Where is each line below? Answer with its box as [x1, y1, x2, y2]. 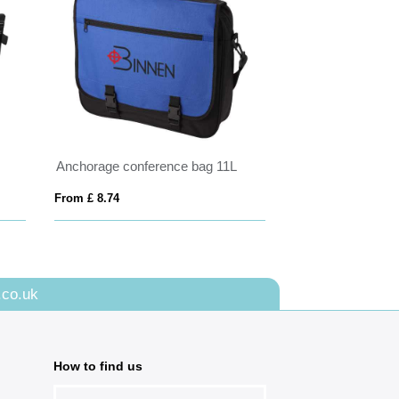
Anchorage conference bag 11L [56, 159, 238, 175]
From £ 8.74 [54, 191, 120, 206]
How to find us [53, 359, 142, 374]
